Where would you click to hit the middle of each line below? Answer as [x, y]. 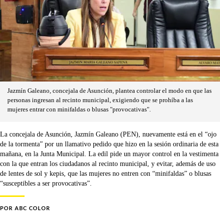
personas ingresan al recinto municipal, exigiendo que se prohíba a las [100, 100]
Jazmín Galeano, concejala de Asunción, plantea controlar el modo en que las [110, 91]
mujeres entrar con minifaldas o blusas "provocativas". [79, 110]
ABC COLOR [32, 208]
